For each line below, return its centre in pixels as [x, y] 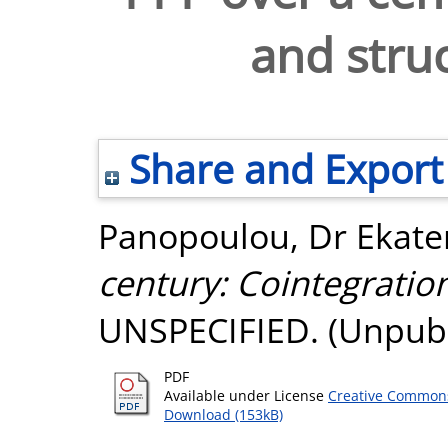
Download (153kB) [223, 414]
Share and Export [281, 168]
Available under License [246, 395]
